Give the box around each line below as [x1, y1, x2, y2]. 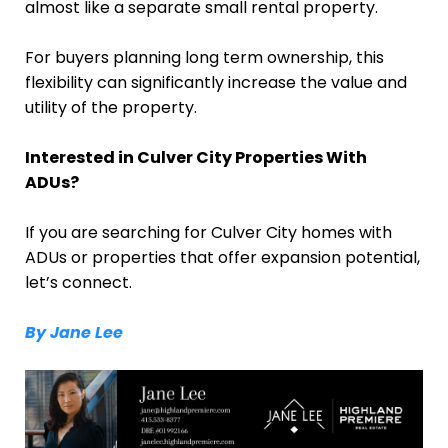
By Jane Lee [25, 320, 123, 344]
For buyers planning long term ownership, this [25, 45, 384, 69]
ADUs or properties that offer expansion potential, [25, 245, 420, 269]
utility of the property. [25, 95, 197, 119]
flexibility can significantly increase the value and [25, 70, 407, 94]
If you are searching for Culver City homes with [25, 220, 392, 244]
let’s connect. [25, 270, 132, 294]
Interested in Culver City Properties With [25, 145, 367, 169]
